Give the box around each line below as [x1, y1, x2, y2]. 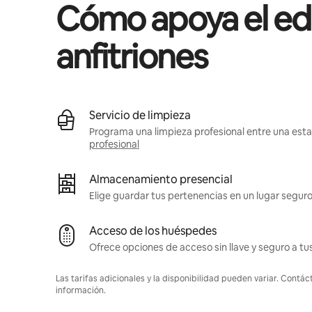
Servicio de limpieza [89, 107, 191, 123]
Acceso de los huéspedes [89, 223, 217, 238]
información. [56, 284, 106, 296]
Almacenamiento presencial [89, 171, 233, 187]
